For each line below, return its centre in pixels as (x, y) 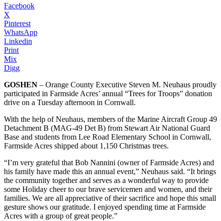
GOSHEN (21, 84)
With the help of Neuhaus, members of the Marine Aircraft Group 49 (110, 119)
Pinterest (17, 23)
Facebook (19, 5)
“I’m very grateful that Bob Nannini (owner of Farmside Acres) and (109, 162)
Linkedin (18, 41)
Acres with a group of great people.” (61, 216)
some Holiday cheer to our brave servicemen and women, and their (108, 189)
